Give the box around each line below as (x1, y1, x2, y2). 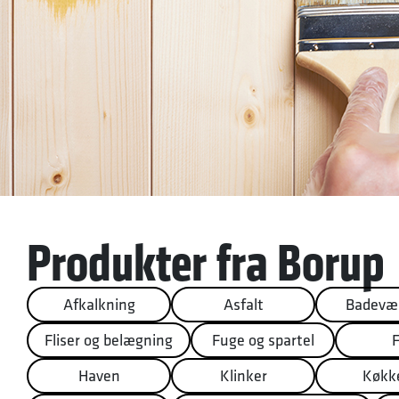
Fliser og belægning (45, 330, 173, 350)
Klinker (219, 365, 267, 386)
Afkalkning (62, 294, 135, 314)
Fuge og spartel (211, 330, 314, 350)
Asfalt (223, 294, 264, 314)
